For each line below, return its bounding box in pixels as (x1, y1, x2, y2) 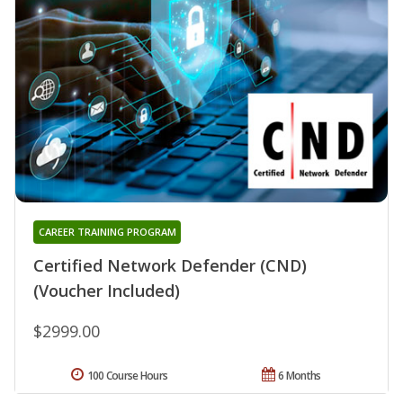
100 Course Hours (86, 368, 168, 384)
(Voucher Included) (33, 280, 180, 302)
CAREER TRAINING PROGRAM (38, 225, 176, 239)
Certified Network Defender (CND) (33, 255, 307, 277)
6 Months (278, 368, 321, 384)
